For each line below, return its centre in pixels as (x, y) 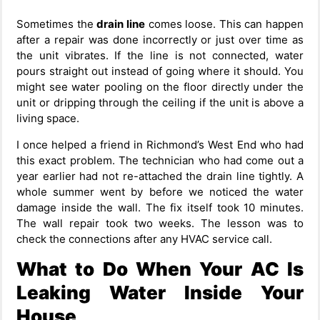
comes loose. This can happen (224, 24)
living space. (48, 119)
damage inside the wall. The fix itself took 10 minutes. (160, 207)
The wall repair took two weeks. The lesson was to (160, 223)
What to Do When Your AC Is (160, 269)
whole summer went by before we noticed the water (160, 191)
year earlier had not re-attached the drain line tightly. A (160, 176)
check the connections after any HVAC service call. (144, 239)
